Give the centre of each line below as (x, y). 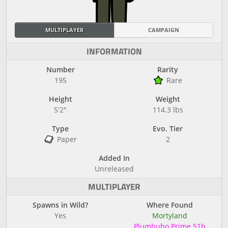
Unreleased (114, 169)
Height (60, 99)
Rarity (168, 69)
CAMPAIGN (163, 30)
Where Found (170, 205)
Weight (168, 99)
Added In (114, 158)
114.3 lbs (168, 110)
